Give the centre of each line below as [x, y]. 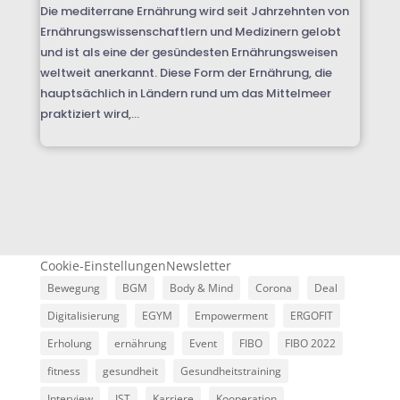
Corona [273, 287]
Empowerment [231, 315]
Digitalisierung [83, 315]
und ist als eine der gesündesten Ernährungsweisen [188, 52]
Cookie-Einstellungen [103, 265]
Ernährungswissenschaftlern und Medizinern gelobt [190, 31]
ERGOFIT [311, 315]
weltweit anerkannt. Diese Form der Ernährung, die [186, 72]
